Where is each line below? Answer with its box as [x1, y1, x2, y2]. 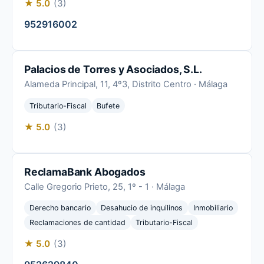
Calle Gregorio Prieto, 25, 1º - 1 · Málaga [24, 181, 185, 192]
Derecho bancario [29, 203, 91, 212]
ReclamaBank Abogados [24, 165, 146, 178]
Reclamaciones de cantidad [29, 218, 126, 227]
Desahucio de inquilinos [101, 203, 183, 212]
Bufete [97, 101, 120, 110]
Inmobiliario [193, 203, 233, 212]
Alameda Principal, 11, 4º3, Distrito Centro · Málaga [24, 79, 227, 90]
